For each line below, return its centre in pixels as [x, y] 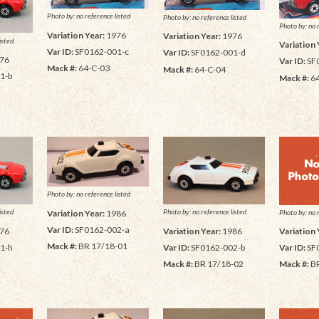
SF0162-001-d [217, 53]
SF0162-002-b [217, 247]
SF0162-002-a [101, 229]
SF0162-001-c [101, 51]
